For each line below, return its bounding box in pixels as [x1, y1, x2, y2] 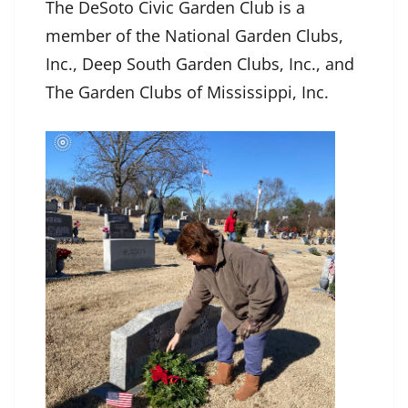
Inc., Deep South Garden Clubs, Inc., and [46, 52, 354, 75]
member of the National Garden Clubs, [46, 24, 343, 46]
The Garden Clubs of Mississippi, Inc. [46, 80, 329, 103]
